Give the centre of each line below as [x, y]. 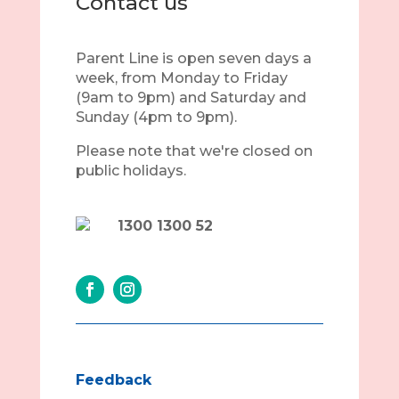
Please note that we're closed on [194, 151]
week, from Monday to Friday [181, 78]
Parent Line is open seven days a [193, 59]
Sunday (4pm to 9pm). [156, 118]
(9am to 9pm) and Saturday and [191, 98]
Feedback [113, 380]
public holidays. [130, 171]
